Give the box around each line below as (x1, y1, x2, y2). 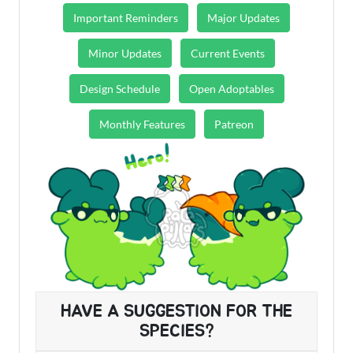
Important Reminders (73, 11, 178, 24)
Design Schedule (79, 82, 160, 95)
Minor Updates (88, 46, 162, 60)
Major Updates (207, 11, 280, 24)
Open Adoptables (188, 82, 274, 95)
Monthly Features (99, 117, 185, 131)
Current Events (191, 46, 265, 60)
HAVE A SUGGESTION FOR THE (61, 303, 292, 320)
